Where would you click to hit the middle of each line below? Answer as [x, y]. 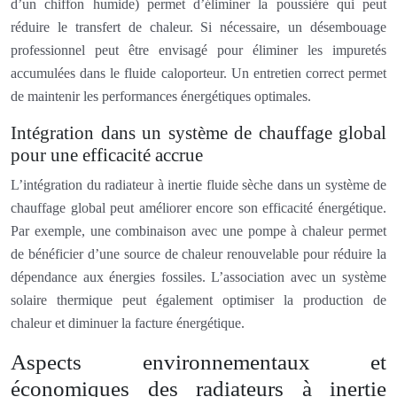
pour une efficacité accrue [107, 155]
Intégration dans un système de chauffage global [198, 132]
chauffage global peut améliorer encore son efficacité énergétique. [198, 207]
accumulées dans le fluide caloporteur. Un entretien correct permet [198, 73]
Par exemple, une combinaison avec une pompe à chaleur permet [198, 230]
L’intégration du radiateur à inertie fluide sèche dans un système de [198, 184]
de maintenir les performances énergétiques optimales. [161, 96]
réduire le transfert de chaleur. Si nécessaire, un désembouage [198, 27]
